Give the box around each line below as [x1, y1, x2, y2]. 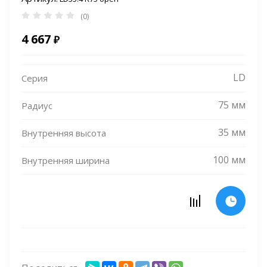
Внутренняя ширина [21, 154, 110, 166]
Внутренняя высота [21, 127, 106, 139]
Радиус [21, 100, 52, 111]
